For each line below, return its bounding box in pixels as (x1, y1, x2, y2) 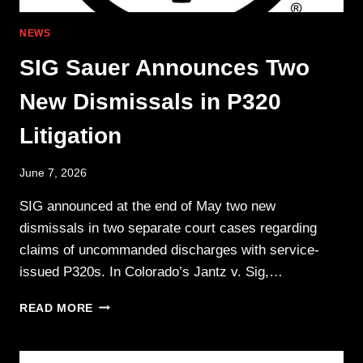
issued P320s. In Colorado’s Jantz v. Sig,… (19, 263, 283, 280)
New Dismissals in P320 (19, 89, 281, 115)
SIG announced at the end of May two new (19, 198, 275, 214)
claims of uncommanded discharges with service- (19, 241, 319, 258)
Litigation (19, 123, 122, 149)
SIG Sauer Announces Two (19, 55, 310, 81)
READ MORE (19, 301, 94, 314)
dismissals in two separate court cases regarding (19, 220, 317, 236)
